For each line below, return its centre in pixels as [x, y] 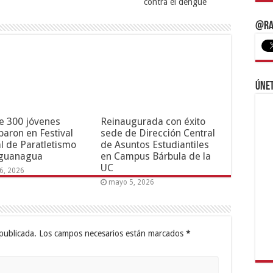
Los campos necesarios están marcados [111, 233]
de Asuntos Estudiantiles [154, 144]
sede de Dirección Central [158, 133]
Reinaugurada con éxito [153, 121]
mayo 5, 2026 [131, 182]
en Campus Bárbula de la [155, 156]
